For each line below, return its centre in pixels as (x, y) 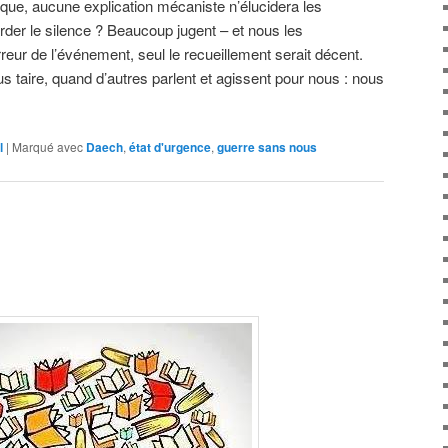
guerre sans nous (267, 147)
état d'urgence (170, 147)
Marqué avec (47, 147)
